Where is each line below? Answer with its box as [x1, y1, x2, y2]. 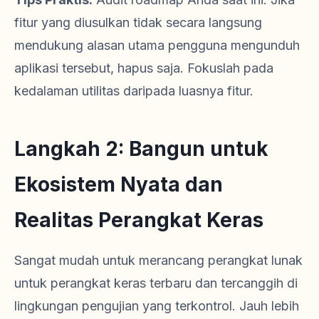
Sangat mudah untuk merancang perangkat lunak [14, 252, 303, 268]
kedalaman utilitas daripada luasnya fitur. [14, 83, 253, 98]
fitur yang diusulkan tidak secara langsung [14, 14, 262, 30]
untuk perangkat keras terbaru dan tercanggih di [14, 275, 298, 291]
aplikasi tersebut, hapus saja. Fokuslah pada [14, 60, 273, 75]
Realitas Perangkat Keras [14, 207, 263, 232]
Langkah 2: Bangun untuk [14, 136, 268, 161]
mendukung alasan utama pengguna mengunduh [14, 37, 300, 53]
